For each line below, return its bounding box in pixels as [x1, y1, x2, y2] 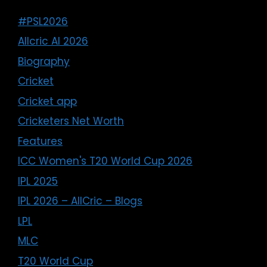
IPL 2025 [18, 173, 58, 188]
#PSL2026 [18, 14, 68, 29]
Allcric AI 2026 [18, 34, 88, 49]
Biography [18, 54, 70, 69]
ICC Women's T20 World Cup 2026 [18, 154, 193, 169]
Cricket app [18, 94, 77, 108]
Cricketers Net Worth [18, 114, 124, 129]
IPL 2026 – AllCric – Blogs [18, 194, 142, 209]
